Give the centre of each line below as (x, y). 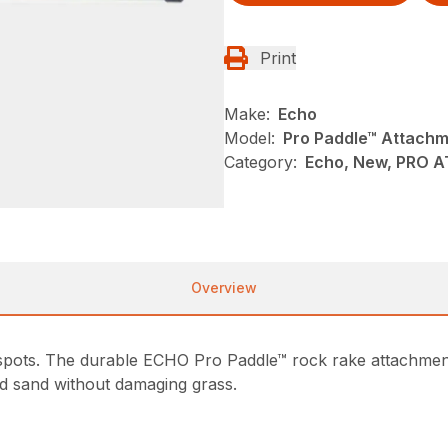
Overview (224, 288)
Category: (260, 162)
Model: (249, 138)
